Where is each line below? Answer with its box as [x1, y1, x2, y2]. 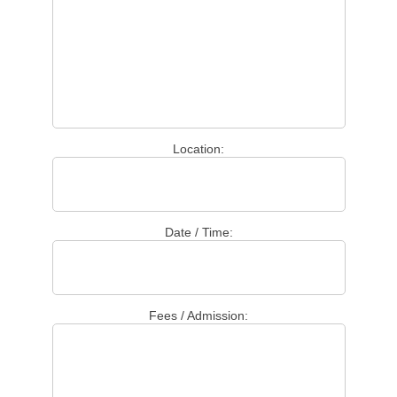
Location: [173, 142, 224, 156]
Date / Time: [164, 225, 233, 239]
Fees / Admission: [149, 308, 248, 323]
